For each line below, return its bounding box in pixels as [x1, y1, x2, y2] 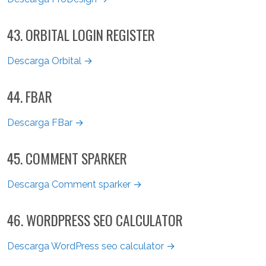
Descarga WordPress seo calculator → [7, 240, 175, 252]
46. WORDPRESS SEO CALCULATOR [7, 209, 183, 230]
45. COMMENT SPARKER [7, 147, 127, 169]
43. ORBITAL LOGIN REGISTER [7, 24, 155, 45]
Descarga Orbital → [7, 55, 93, 66]
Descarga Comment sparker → [7, 178, 142, 190]
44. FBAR [7, 85, 52, 107]
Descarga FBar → [7, 116, 84, 128]
